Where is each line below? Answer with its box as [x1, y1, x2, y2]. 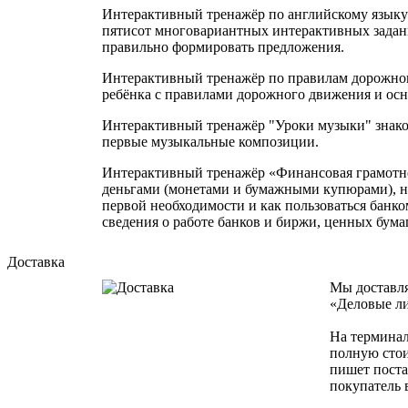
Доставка [7, 253, 65, 270]
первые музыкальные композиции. [102, 133, 319, 149]
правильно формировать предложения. [102, 38, 344, 55]
